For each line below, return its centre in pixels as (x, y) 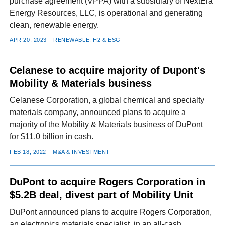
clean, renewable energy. (54, 25)
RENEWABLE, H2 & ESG (87, 40)
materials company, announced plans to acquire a (98, 113)
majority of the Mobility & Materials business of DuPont (106, 125)
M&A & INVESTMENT (82, 151)
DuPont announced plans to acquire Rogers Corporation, (111, 212)
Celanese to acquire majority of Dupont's (108, 70)
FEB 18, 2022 (28, 151)
